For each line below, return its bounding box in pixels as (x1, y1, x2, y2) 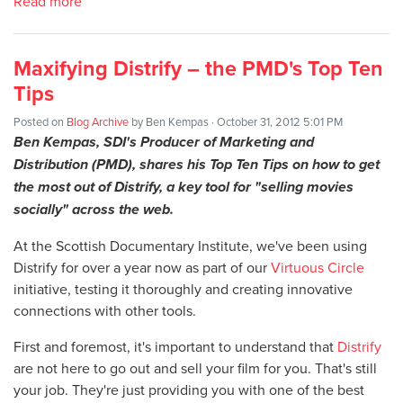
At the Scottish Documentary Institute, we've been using (13, 236, 367, 256)
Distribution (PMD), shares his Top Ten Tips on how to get (13, 154, 380, 175)
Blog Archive (67, 113, 129, 130)
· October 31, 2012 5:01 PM (209, 113, 343, 130)
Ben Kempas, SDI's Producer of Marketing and (13, 131, 314, 153)
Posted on (13, 113, 67, 130)
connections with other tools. (13, 300, 196, 321)
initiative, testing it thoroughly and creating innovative (13, 279, 353, 300)
